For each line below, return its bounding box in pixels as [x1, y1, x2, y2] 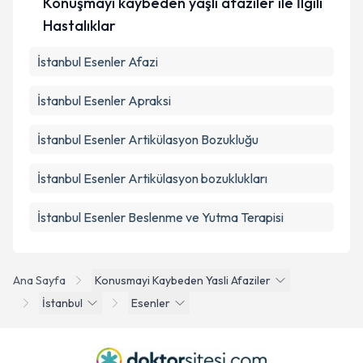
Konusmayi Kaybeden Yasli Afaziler [95, 273, 271, 288]
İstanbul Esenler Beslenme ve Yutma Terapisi [37, 209, 284, 225]
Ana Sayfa [13, 273, 66, 288]
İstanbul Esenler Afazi [37, 53, 158, 70]
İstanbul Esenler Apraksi [37, 92, 171, 109]
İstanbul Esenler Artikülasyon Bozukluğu [37, 131, 258, 147]
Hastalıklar [42, 16, 116, 35]
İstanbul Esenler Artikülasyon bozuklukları [37, 170, 267, 186]
